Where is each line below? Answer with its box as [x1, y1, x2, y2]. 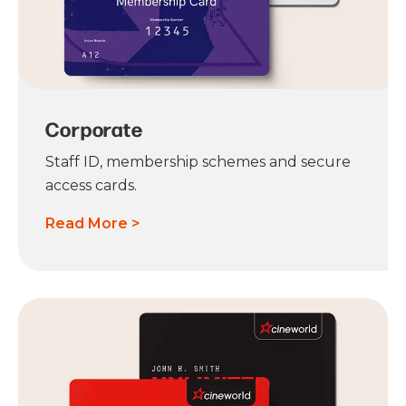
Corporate [45, 115, 143, 143]
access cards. [45, 177, 137, 195]
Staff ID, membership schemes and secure [45, 153, 351, 171]
